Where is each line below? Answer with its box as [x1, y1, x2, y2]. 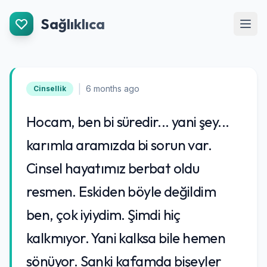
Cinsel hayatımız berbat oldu [26, 159, 200, 177]
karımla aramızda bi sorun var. [26, 136, 212, 154]
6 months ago [86, 83, 139, 94]
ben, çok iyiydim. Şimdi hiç [26, 206, 181, 223]
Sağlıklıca [41, 15, 105, 33]
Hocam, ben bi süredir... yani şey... [26, 113, 229, 131]
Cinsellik [33, 84, 66, 93]
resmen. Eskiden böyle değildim [26, 182, 216, 200]
